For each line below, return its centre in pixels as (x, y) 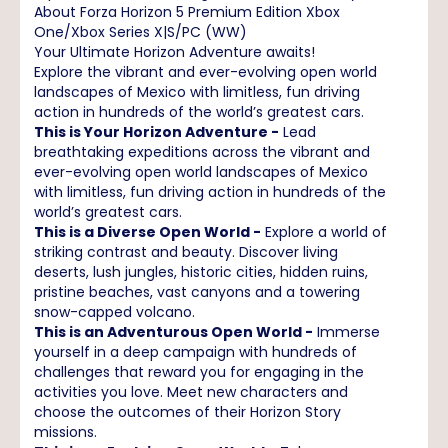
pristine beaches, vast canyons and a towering (197, 291)
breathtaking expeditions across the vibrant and (202, 151)
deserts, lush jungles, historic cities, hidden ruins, (201, 271)
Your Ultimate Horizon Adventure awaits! (174, 51)
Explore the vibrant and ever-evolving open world (205, 71)
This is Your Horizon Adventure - (156, 131)
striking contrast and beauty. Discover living (186, 251)
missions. (65, 431)
